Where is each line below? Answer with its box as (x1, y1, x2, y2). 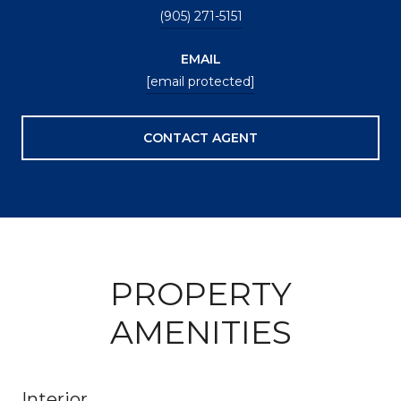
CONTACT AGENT (143, 129, 258, 146)
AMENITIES (109, 311, 292, 352)
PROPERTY (109, 273, 292, 313)
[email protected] (146, 73, 255, 90)
